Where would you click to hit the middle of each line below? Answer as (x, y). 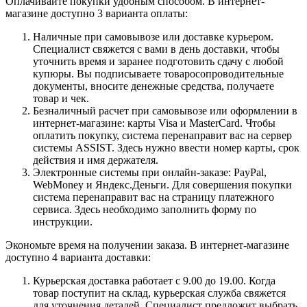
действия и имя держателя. (96, 160)
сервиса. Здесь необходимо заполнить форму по (145, 209)
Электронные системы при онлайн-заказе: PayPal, (150, 172)
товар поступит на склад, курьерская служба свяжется (159, 293)
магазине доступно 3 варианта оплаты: (97, 13)
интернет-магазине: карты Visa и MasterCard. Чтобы (154, 123)
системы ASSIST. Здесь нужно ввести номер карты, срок (166, 147)
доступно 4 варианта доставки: (78, 257)
